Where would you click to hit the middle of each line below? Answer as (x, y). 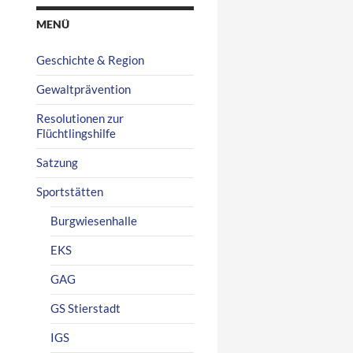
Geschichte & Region (90, 59)
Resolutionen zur (80, 118)
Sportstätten (70, 191)
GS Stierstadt (85, 308)
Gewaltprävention (84, 89)
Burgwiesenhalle (94, 220)
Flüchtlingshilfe (76, 133)
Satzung (57, 162)
